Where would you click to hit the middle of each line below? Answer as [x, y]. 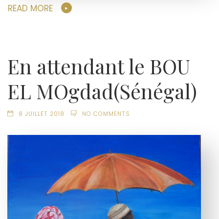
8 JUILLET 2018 [41, 114]
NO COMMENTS [106, 114]
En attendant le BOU [99, 66]
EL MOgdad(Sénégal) [102, 91]
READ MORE [30, 8]
